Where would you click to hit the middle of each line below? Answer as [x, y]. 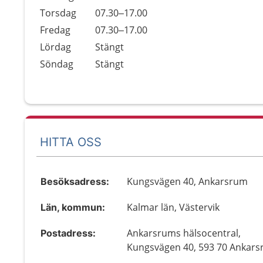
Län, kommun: [73, 207]
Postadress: [68, 233]
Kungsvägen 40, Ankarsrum [188, 181]
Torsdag [58, 13]
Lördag [55, 47]
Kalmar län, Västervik [173, 207]
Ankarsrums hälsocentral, [184, 233]
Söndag [57, 64]
